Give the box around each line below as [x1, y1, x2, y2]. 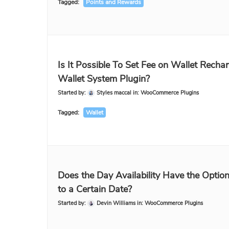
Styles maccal [97, 89, 131, 97]
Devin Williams [97, 199, 135, 207]
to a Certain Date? [58, 183, 132, 195]
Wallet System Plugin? [58, 73, 150, 85]
